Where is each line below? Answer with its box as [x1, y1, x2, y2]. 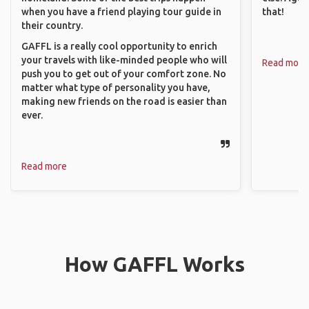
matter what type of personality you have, [21, 82, 210, 93]
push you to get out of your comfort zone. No [21, 68, 226, 79]
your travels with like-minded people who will [21, 54, 227, 66]
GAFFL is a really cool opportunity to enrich [21, 41, 217, 52]
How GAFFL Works [64, 252, 245, 276]
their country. [21, 20, 83, 31]
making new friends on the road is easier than [21, 96, 227, 107]
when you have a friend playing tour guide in [21, 6, 221, 17]
